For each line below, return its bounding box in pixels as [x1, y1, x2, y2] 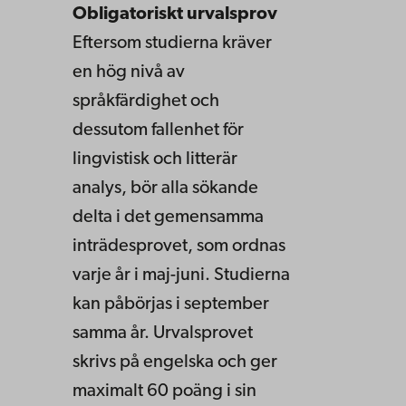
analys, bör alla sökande [72, 179, 258, 198]
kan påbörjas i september [72, 295, 269, 314]
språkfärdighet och [72, 92, 219, 111]
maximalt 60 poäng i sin [72, 382, 256, 401]
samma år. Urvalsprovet [72, 324, 253, 343]
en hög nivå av [72, 63, 185, 82]
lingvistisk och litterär [72, 150, 237, 169]
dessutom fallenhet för [72, 121, 244, 140]
